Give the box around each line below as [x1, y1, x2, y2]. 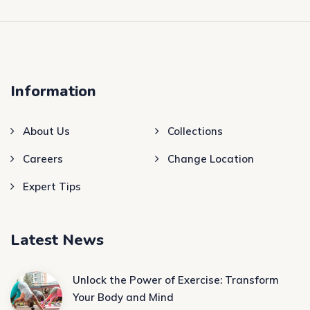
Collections [167, 124, 223, 138]
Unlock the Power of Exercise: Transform [73, 273, 279, 286]
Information [10, 80, 96, 102]
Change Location [167, 152, 254, 165]
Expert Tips [23, 179, 81, 193]
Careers [23, 152, 63, 165]
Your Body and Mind [73, 290, 174, 304]
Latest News [10, 229, 104, 250]
